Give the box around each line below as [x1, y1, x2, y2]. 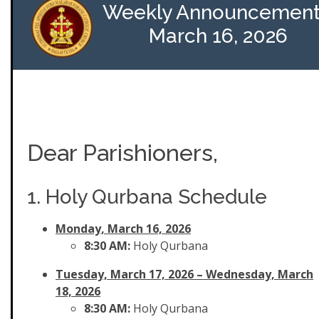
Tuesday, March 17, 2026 [56, 266, 197, 282]
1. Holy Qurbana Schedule [27, 185, 267, 209]
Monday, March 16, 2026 [56, 221, 191, 236]
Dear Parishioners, [27, 140, 218, 166]
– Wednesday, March [197, 266, 313, 282]
